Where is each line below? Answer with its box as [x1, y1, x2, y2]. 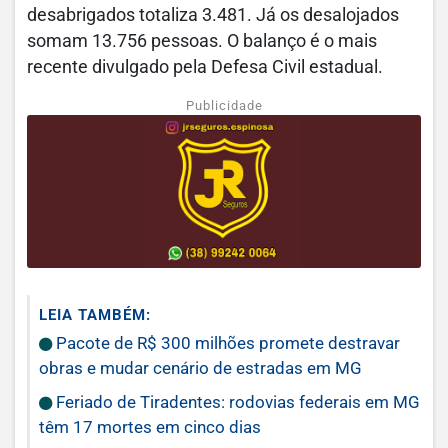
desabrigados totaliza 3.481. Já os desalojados [27, 5, 399, 26]
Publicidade [185, 98, 263, 114]
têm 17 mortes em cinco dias [39, 417, 261, 438]
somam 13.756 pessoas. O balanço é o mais [27, 31, 377, 52]
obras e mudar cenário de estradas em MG [39, 358, 362, 379]
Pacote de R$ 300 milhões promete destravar [52, 333, 400, 354]
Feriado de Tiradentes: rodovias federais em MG [52, 392, 420, 413]
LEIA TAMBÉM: [39, 306, 151, 325]
